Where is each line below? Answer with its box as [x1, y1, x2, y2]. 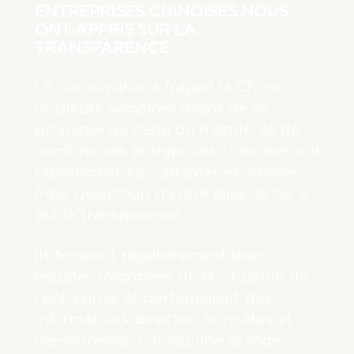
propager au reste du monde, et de [35, 120, 300, 137]
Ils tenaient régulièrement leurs [35, 246, 269, 263]
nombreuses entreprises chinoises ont [35, 141, 322, 159]
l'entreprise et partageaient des [35, 288, 273, 306]
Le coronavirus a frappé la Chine [35, 77, 280, 95]
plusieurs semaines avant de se [35, 99, 269, 116]
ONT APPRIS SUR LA [35, 19, 197, 39]
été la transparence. [35, 205, 185, 223]
